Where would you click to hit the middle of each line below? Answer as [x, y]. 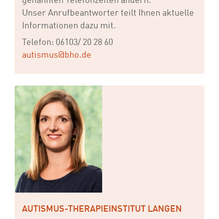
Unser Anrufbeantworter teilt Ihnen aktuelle [108, 13]
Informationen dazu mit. [69, 26]
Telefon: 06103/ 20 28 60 [67, 43]
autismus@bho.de [57, 55]
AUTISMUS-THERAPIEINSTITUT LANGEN [102, 209]
